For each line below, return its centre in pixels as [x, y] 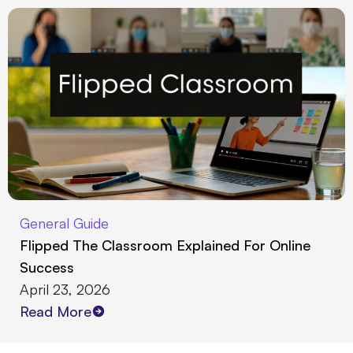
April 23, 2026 [65, 290]
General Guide [64, 223]
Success [47, 268]
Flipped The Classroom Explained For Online [165, 245]
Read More [56, 312]
